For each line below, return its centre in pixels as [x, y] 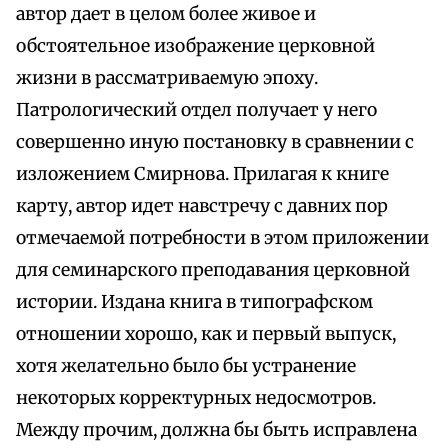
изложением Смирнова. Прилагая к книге [202, 174]
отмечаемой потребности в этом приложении [222, 238]
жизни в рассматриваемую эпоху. [167, 78]
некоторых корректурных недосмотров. [196, 398]
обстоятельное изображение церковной [195, 46]
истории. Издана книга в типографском [194, 302]
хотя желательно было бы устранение [186, 366]
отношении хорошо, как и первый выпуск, [206, 334]
